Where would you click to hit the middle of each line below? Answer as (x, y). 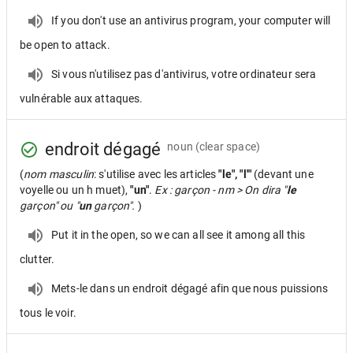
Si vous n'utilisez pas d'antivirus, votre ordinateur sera (184, 74)
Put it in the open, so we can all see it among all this (178, 234)
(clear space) (228, 146)
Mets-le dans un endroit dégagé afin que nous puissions (190, 288)
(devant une (284, 174)
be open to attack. (65, 45)
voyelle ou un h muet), (75, 190)
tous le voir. (48, 313)
